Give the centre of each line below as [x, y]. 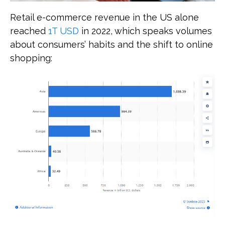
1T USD [64, 31]
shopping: [32, 58]
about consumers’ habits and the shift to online [111, 44]
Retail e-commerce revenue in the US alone [104, 17]
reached [28, 31]
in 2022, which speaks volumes [147, 31]
